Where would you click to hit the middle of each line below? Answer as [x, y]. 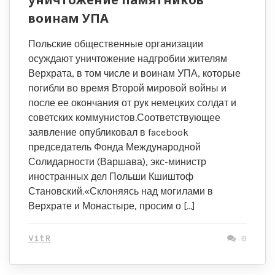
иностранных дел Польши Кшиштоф [111, 176]
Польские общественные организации [116, 44]
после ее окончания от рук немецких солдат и [132, 103]
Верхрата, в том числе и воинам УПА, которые [134, 73]
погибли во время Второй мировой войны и [127, 88]
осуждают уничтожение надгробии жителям [128, 59]
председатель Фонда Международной [114, 147]
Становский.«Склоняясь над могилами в [121, 191]
